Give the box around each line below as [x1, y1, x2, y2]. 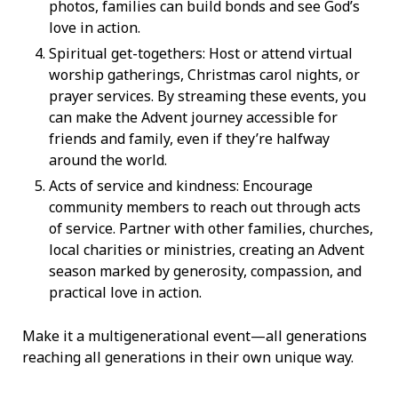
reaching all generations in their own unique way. [22, 347, 357, 368]
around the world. [49, 150, 167, 171]
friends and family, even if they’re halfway [49, 129, 330, 149]
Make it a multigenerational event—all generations [22, 326, 367, 346]
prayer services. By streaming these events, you [49, 86, 366, 107]
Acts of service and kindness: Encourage [49, 176, 313, 196]
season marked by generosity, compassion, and [49, 261, 362, 282]
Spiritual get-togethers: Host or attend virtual [49, 44, 353, 64]
